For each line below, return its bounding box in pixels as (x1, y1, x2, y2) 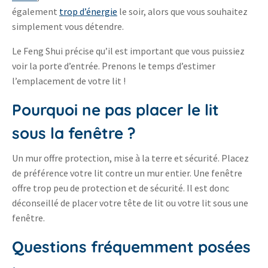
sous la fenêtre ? (12, 123, 136, 144)
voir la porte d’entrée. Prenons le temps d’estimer (12, 60, 215, 72)
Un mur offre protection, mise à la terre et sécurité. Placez (12, 152, 249, 165)
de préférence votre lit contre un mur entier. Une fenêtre (12, 167, 242, 179)
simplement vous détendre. (12, 20, 124, 33)
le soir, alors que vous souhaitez (117, 5, 248, 18)
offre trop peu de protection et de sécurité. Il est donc (12, 182, 229, 194)
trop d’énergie (59, 5, 117, 18)
